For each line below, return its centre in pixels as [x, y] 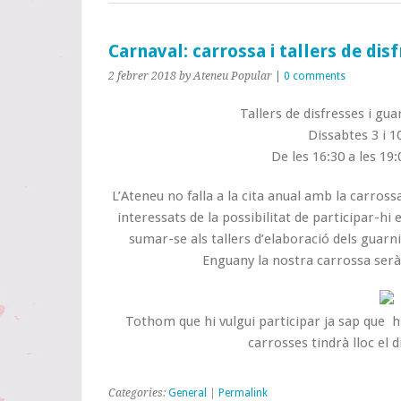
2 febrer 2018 [142, 76]
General [188, 393]
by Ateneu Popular [226, 76]
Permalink [243, 393]
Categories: [138, 393]
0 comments [315, 76]
